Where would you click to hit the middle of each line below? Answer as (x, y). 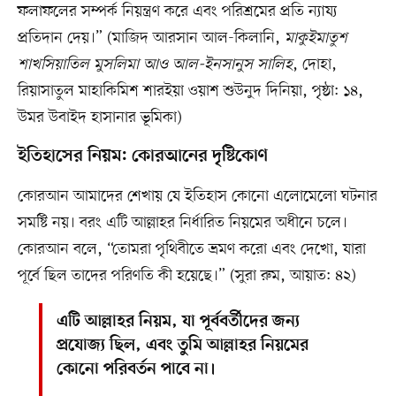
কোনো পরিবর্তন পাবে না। (136, 370)
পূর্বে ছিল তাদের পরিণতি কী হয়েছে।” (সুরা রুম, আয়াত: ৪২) (187, 276)
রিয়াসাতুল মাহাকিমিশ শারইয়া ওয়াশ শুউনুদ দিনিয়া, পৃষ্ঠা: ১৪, (190, 91)
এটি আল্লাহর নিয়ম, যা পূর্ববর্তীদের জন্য (178, 323)
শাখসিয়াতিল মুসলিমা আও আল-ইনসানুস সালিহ (155, 65)
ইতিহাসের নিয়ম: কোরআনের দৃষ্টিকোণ (142, 157)
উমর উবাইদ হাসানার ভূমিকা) (99, 118)
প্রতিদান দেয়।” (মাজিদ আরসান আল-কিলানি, (151, 38)
